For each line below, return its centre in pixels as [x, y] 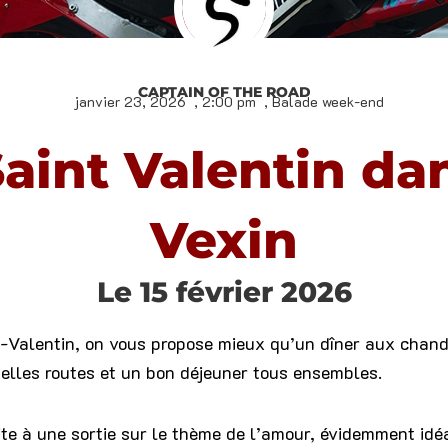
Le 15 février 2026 [224, 292]
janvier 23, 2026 [129, 102]
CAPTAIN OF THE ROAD [224, 92]
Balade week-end [327, 102]
